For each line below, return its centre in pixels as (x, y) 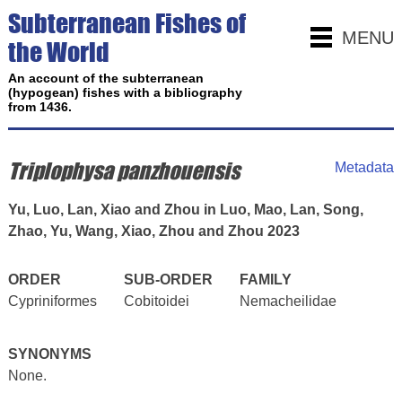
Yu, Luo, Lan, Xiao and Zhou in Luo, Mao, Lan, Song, (185, 210)
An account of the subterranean (105, 78)
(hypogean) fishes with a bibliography (125, 92)
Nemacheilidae (288, 301)
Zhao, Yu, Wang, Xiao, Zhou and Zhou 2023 (153, 231)
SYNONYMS (49, 354)
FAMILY (265, 280)
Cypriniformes (52, 301)
